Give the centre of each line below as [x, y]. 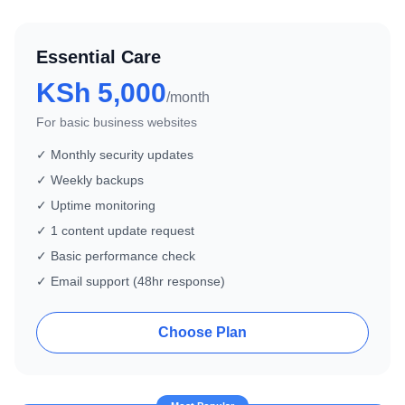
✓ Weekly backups [90, 180]
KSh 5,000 [101, 93]
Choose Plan [202, 332]
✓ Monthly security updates [115, 155]
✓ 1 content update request [115, 231]
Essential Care [99, 57]
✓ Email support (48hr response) [131, 281]
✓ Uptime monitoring [96, 205]
